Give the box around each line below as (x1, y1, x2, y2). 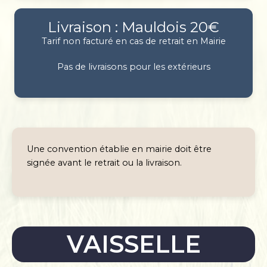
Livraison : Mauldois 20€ (48, 18, 219, 36)
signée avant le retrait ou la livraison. (27, 157, 182, 169)
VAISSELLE (66, 229, 201, 259)
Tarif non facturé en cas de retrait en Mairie (41, 36, 226, 47)
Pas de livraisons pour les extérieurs (57, 61, 210, 73)
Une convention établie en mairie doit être (27, 144, 212, 155)
